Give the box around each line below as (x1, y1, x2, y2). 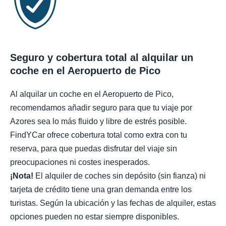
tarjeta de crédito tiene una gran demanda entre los (10, 185, 192, 194)
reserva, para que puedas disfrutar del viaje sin (10, 144, 177, 153)
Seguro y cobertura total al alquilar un (10, 52, 193, 64)
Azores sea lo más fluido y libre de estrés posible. (10, 117, 187, 126)
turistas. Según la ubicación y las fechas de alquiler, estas (10, 199, 216, 208)
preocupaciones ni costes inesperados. (10, 158, 150, 167)
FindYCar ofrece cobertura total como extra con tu (10, 131, 187, 140)
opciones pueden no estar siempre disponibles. (10, 212, 179, 221)
